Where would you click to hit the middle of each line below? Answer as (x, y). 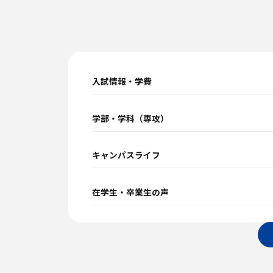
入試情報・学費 (122, 81)
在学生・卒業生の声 (131, 192)
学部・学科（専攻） (131, 118)
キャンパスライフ (126, 155)
